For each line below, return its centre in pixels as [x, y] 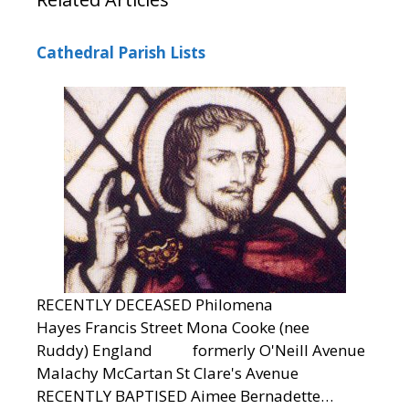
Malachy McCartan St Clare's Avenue [168, 373]
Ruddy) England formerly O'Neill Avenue [201, 351]
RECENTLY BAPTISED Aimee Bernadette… [185, 396]
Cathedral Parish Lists [121, 52]
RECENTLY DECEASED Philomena [155, 305]
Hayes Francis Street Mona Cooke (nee [173, 328]
